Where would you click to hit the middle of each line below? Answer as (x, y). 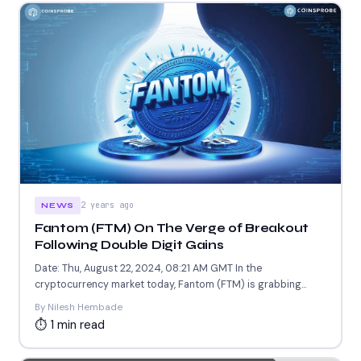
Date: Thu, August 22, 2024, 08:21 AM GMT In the (148, 268)
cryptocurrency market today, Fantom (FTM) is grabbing (168, 284)
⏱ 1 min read (70, 324)
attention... (59, 300)
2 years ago (108, 205)
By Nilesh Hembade (79, 307)
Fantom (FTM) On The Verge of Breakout (172, 228)
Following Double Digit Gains (129, 245)
